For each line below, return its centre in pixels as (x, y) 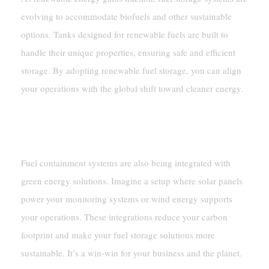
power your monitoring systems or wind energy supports (126, 199)
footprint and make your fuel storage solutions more (118, 235)
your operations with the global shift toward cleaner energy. (132, 89)
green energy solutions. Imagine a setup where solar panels (131, 181)
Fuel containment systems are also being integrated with (125, 163)
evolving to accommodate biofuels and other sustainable (126, 17)
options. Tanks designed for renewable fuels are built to (124, 35)
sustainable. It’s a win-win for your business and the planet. (131, 253)
